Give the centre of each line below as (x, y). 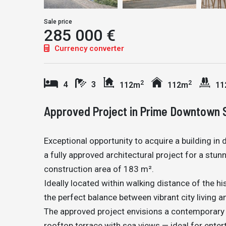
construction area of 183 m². (99, 169)
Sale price (58, 22)
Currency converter (88, 49)
